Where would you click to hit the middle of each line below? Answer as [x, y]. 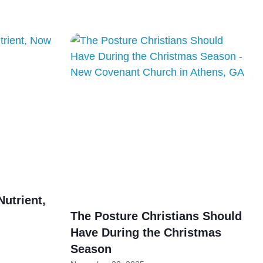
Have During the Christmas [146, 233]
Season [91, 249]
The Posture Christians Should [156, 216]
